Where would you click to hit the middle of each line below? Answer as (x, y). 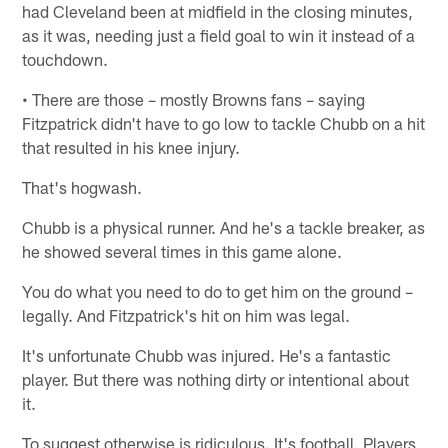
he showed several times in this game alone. (182, 251)
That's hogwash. (82, 187)
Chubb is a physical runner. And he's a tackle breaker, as (224, 227)
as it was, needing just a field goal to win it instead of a (219, 35)
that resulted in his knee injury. (131, 147)
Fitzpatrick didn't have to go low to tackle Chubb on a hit (224, 123)
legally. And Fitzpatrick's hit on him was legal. (186, 315)
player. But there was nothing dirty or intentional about (216, 379)
